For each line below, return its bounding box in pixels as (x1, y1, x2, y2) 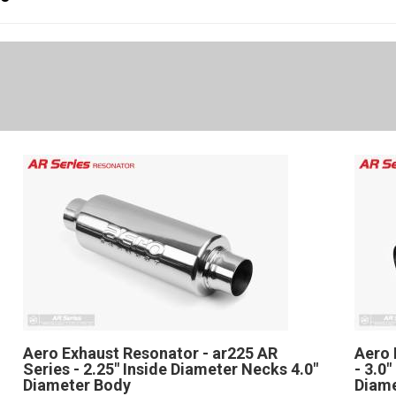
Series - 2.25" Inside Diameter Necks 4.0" (23, 360, 318, 378)
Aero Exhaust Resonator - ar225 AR (23, 344, 278, 362)
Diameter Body (23, 376, 131, 394)
